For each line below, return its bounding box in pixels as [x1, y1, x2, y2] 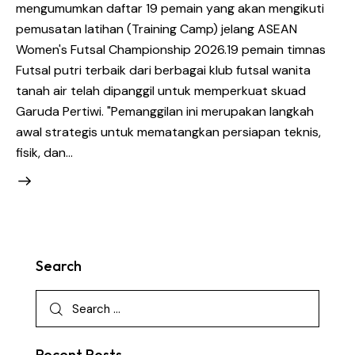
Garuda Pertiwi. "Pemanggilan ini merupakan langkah [16, 102, 314, 120]
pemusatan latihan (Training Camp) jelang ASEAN [16, 20, 297, 37]
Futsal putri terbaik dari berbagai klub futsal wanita [16, 61, 311, 78]
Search [36, 257, 82, 276]
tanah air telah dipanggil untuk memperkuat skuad [16, 82, 306, 99]
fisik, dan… [16, 143, 73, 161]
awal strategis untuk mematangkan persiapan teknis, [16, 123, 321, 140]
